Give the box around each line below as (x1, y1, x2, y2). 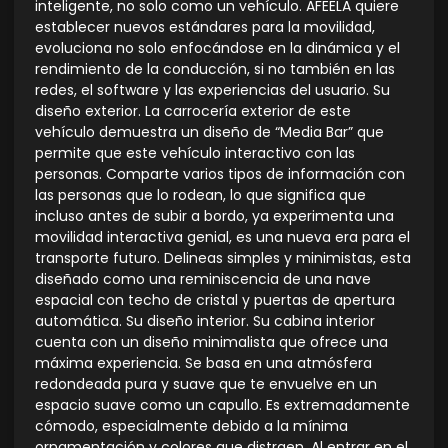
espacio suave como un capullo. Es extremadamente (35, 394, 410, 415)
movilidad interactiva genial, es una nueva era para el (35, 226, 410, 247)
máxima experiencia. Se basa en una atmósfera (35, 352, 372, 373)
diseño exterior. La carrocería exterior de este (35, 100, 351, 121)
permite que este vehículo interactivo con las (35, 142, 355, 163)
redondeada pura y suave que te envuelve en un (35, 373, 377, 394)
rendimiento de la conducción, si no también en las (35, 58, 395, 79)
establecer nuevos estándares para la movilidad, (35, 16, 375, 37)
